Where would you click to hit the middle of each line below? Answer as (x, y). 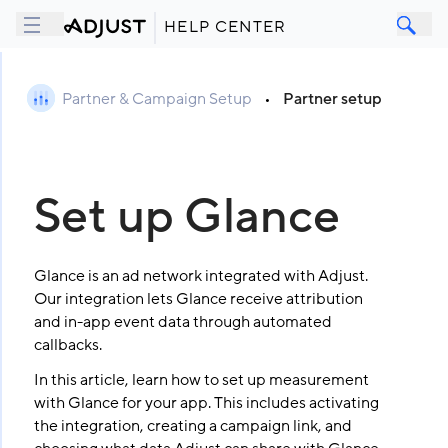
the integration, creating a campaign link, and (192, 426)
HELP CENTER (225, 27)
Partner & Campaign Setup (156, 99)
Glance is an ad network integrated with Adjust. (200, 276)
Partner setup (332, 99)
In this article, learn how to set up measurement (201, 380)
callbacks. (67, 345)
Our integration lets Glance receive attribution (198, 299)
